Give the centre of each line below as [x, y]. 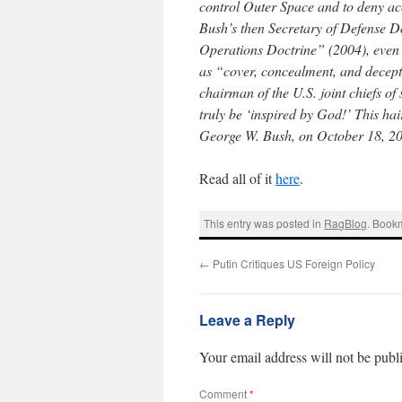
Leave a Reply [247, 319]
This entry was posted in [264, 223]
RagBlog [346, 223]
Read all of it [237, 178]
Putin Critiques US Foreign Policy [293, 263]
